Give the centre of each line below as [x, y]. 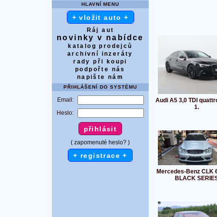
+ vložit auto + [100, 17]
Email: [65, 100]
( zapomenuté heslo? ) [100, 142]
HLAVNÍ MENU [100, 4]
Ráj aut [100, 30]
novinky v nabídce [100, 37]
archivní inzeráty [100, 54]
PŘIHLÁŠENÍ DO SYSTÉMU [100, 87]
